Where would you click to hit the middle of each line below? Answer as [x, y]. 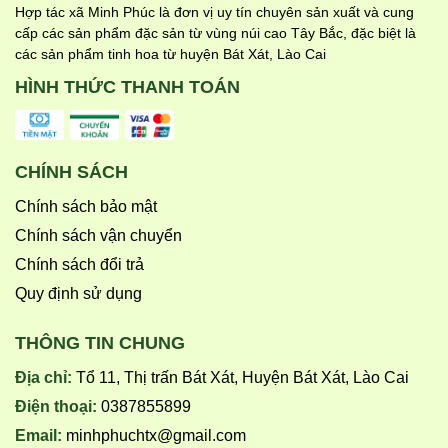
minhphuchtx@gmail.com [156, 435]
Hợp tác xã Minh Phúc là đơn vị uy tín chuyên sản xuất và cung [214, 11]
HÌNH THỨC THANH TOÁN [127, 86]
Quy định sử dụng [78, 293]
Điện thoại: [58, 406]
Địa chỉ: [45, 377]
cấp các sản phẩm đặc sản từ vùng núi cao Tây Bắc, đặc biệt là [215, 32]
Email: [40, 435]
